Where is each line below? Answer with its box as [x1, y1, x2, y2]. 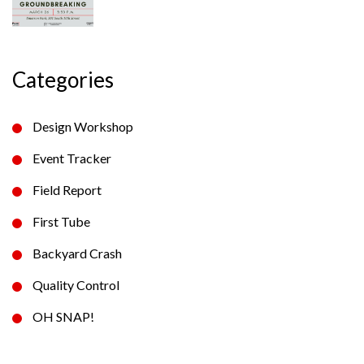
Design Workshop [32, 119, 133, 134]
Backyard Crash [32, 245, 122, 261]
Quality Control [32, 277, 119, 292]
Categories [12, 67, 114, 93]
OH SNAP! [32, 309, 94, 324]
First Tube [32, 214, 90, 229]
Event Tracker [32, 150, 111, 166]
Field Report [32, 182, 102, 197]
